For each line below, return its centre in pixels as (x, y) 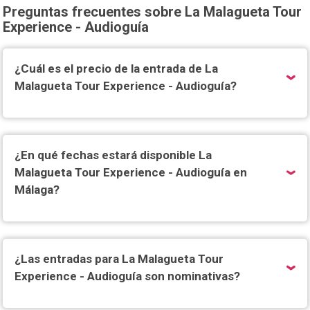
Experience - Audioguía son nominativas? (128, 276)
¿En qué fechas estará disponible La (113, 155)
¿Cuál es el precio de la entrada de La (117, 69)
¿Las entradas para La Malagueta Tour (119, 259)
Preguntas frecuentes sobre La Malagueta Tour (153, 12)
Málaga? (37, 190)
